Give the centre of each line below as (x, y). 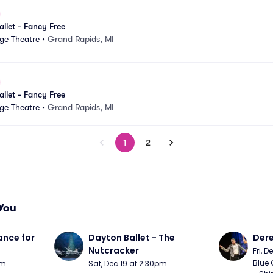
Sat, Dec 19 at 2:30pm (128, 264)
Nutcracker (114, 250)
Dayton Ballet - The (132, 238)
